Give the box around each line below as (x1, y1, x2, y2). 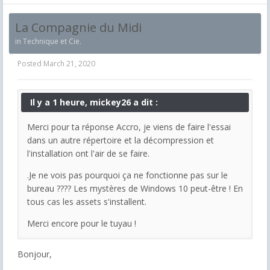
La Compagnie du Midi (15, 19, 142, 36)
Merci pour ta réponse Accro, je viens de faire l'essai (27, 121, 231, 133)
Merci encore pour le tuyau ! (27, 217, 136, 229)
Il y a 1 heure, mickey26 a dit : (30, 96, 158, 108)
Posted (17, 58, 43, 69)
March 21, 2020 (43, 58, 95, 69)
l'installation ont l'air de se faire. (27, 147, 149, 159)
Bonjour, (17, 248, 52, 260)
